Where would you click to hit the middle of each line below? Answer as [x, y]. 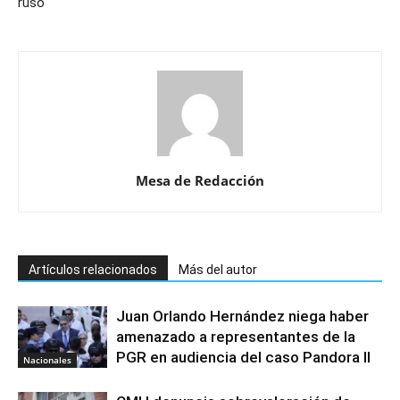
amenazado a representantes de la [236, 337]
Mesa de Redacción [200, 181]
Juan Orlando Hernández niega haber [242, 317]
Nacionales [47, 359]
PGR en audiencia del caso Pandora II [243, 358]
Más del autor [218, 270]
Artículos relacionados [93, 270]
